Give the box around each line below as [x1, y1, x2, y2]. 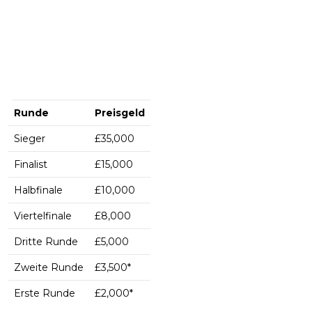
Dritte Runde [14, 235, 78, 249]
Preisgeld [95, 107, 145, 120]
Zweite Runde [14, 261, 84, 274]
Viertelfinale [14, 210, 72, 223]
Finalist [14, 158, 47, 171]
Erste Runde [14, 287, 75, 300]
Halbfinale [14, 184, 63, 197]
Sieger [14, 132, 45, 146]
